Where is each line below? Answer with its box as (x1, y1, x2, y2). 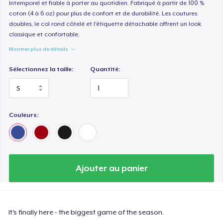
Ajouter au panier (75, 163, 148, 173)
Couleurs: (9, 111, 39, 118)
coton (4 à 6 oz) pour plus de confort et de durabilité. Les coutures (9, 10, 198, 17)
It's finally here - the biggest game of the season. (8, 208, 164, 216)
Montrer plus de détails (9, 46, 69, 52)
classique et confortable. (9, 31, 80, 38)
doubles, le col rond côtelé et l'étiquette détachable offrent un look (9, 20, 202, 28)
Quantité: (90, 66, 120, 73)
